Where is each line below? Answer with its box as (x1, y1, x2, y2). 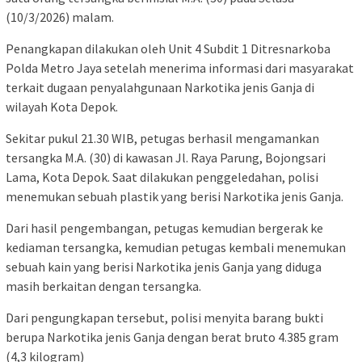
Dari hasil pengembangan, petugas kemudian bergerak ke (6, 219, 323, 236)
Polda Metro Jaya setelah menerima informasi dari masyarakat (6, 59, 354, 76)
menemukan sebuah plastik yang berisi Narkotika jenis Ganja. (6, 187, 343, 204)
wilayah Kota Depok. (6, 98, 118, 115)
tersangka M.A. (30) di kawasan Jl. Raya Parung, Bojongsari (6, 149, 326, 166)
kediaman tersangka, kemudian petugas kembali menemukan (6, 238, 346, 255)
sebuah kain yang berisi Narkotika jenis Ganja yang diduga (6, 258, 322, 275)
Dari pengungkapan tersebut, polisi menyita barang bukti (6, 309, 323, 326)
